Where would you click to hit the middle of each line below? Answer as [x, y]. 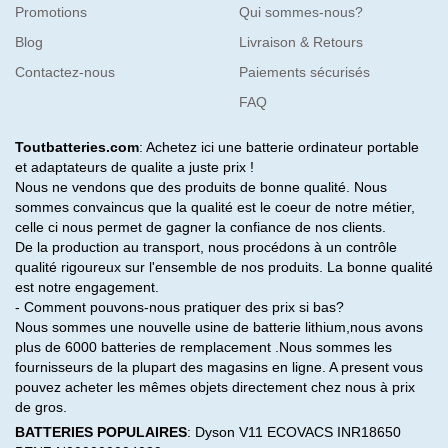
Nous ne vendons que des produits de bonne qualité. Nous [201, 187]
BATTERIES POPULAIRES [101, 432]
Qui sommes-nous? [301, 12]
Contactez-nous [65, 72]
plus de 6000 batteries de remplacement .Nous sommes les [203, 347]
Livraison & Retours [301, 42]
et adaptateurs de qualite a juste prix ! [134, 167]
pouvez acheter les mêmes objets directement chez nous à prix [215, 387]
